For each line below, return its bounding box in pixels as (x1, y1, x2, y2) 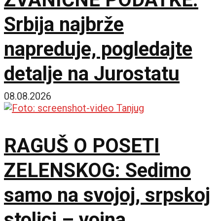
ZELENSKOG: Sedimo (4, 158, 191, 182)
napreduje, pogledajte (4, 37, 192, 61)
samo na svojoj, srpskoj (4, 183, 210, 207)
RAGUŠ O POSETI (4, 134, 160, 157)
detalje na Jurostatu (4, 62, 180, 85)
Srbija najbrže (4, 12, 124, 36)
